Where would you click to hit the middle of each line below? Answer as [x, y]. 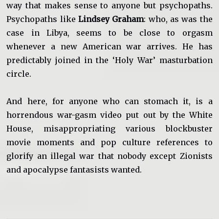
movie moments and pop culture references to [109, 142]
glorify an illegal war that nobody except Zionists [109, 156]
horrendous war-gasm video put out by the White [109, 115]
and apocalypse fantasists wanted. [74, 169]
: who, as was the [178, 19]
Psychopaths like [41, 19]
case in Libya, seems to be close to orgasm [109, 33]
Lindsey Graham [110, 19]
